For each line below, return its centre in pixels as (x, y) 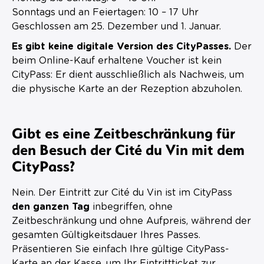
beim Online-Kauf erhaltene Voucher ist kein (117, 60)
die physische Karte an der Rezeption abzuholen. (127, 89)
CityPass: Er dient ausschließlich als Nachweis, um (128, 75)
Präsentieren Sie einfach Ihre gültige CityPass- (121, 249)
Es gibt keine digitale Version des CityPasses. (121, 46)
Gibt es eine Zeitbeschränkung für (123, 132)
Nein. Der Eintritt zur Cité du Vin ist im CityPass (122, 192)
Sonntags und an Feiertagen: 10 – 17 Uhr (105, 12)
